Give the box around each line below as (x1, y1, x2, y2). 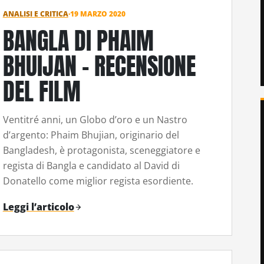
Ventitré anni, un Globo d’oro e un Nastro (2, 113, 187, 126)
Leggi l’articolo (2, 200, 74, 213)
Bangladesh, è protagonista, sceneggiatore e (2, 143, 200, 157)
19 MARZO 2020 (70, 9, 126, 19)
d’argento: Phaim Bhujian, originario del (2, 128, 179, 141)
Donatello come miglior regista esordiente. (2, 174, 193, 187)
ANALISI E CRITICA (2, 9, 68, 19)
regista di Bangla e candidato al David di (2, 159, 180, 172)
